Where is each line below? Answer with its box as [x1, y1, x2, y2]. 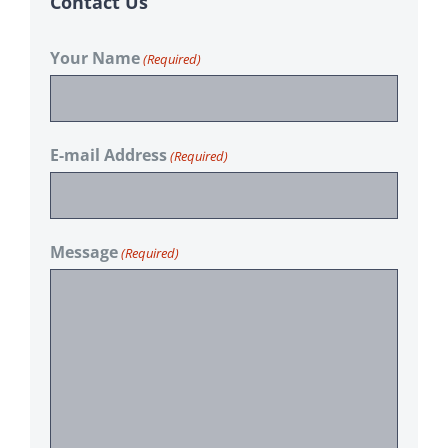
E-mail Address [50, 143, 167, 166]
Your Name [50, 46, 140, 69]
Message [50, 240, 118, 263]
